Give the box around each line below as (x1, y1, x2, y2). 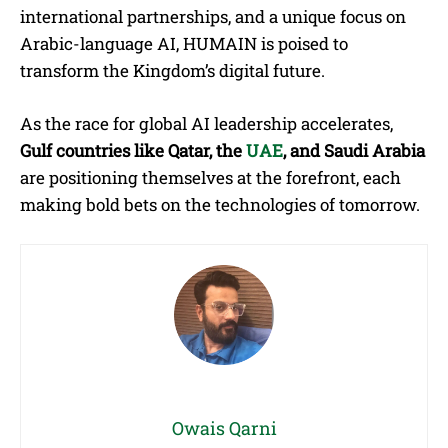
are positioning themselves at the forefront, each (20, 166, 401, 190)
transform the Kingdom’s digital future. (20, 59, 325, 83)
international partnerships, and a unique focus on (20, 5, 406, 29)
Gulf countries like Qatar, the (20, 139, 246, 163)
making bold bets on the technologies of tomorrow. (20, 193, 420, 217)
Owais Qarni (171, 416, 277, 441)
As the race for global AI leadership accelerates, (20, 112, 393, 136)
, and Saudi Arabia (283, 139, 425, 163)
